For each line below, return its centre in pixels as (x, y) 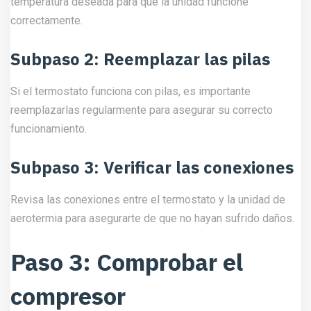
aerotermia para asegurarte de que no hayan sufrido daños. (152, 218)
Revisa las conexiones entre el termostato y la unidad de (148, 200)
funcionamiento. (49, 129)
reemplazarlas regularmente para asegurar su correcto (142, 110)
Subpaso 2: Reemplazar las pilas (140, 59)
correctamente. (47, 20)
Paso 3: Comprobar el (127, 262)
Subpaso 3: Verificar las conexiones (152, 167)
